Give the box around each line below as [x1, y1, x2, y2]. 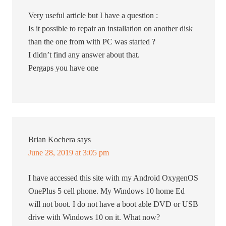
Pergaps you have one [28, 64, 99, 73]
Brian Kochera [28, 135, 76, 144]
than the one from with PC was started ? [28, 37, 156, 46]
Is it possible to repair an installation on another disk [28, 24, 193, 33]
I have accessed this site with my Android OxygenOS [28, 174, 199, 183]
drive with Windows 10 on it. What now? [28, 213, 160, 222]
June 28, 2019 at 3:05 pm [28, 148, 109, 157]
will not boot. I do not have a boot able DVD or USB [28, 200, 199, 209]
